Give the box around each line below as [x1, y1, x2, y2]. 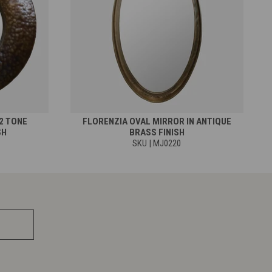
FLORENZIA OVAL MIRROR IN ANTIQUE [82, 115, 231, 127]
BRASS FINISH [129, 126, 185, 138]
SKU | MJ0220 [132, 137, 182, 149]
